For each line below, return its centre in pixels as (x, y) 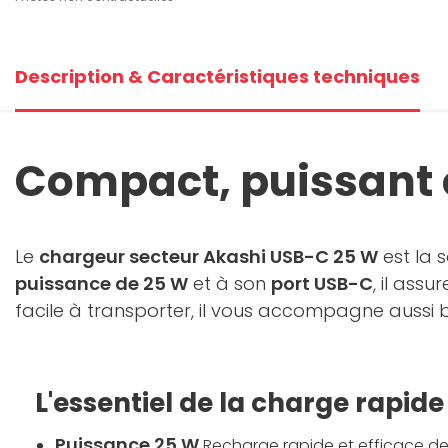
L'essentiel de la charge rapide (239, 403)
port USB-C (322, 283)
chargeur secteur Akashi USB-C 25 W (208, 256)
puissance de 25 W (101, 283)
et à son (229, 283)
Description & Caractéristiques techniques (217, 76)
